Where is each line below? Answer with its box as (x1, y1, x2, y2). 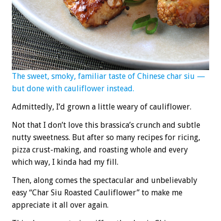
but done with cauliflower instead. (12, 84, 134, 94)
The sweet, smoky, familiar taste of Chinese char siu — (12, 72, 205, 81)
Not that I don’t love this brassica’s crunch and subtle (12, 120, 200, 130)
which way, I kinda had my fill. (12, 157, 118, 167)
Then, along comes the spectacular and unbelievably (12, 176, 197, 185)
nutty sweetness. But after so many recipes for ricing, (12, 133, 200, 143)
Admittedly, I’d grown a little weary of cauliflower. (12, 102, 191, 112)
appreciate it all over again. (12, 200, 109, 210)
